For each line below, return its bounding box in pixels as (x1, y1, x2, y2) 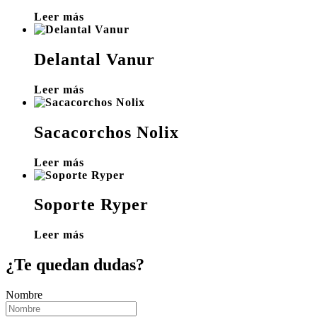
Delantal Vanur (34, 50, 155, 69)
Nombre (6, 289, 42, 301)
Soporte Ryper (34, 195, 149, 214)
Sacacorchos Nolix (34, 122, 179, 142)
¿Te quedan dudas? (6, 255, 144, 275)
